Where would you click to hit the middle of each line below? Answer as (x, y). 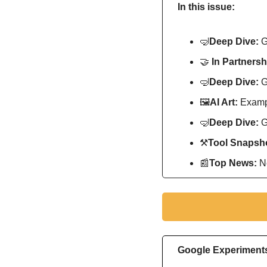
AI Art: (224, 103)
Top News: (234, 163)
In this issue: (206, 7)
